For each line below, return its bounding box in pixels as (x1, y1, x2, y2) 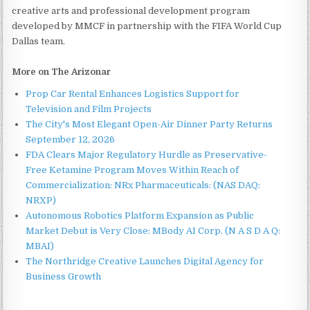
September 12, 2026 (26, 134, 116, 145)
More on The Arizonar (12, 66, 111, 77)
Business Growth (26, 271, 102, 282)
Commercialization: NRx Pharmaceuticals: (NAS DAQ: (26, 179, 261, 190)
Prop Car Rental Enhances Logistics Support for (26, 88, 240, 99)
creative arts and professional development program (12, 5, 250, 16)
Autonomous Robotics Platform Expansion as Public (26, 210, 255, 221)
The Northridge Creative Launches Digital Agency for (26, 255, 264, 266)
